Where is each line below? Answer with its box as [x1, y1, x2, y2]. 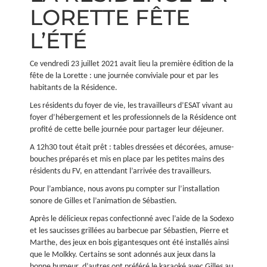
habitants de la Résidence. [30, 83, 121, 92]
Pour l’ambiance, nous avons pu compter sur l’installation [30, 185, 219, 194]
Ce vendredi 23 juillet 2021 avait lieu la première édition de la [30, 60, 234, 69]
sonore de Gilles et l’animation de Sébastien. [30, 197, 177, 206]
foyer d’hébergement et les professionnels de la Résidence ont [30, 113, 237, 122]
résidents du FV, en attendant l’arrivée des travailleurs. [30, 167, 212, 176]
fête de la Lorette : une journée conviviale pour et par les [30, 72, 218, 80]
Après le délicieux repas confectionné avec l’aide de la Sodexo [30, 215, 234, 223]
